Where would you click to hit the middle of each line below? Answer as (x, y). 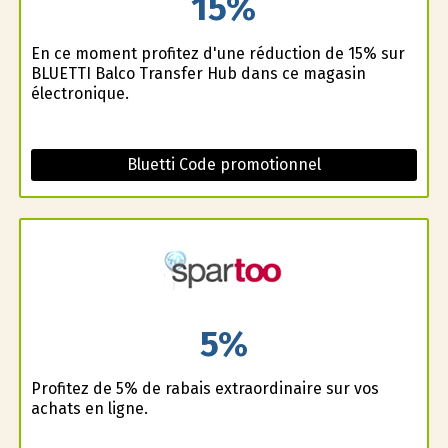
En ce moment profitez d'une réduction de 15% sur (217, 53)
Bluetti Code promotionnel (223, 164)
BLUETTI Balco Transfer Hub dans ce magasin (198, 73)
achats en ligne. (89, 409)
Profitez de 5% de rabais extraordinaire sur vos (204, 389)
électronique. (79, 93)
